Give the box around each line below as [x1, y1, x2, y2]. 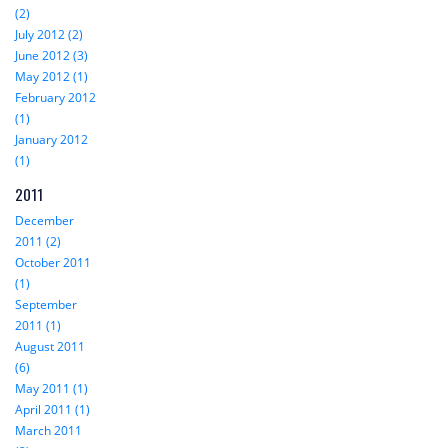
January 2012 [15, 131, 88, 149]
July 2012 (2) [15, 26, 83, 44]
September [15, 296, 77, 314]
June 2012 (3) [15, 47, 88, 65]
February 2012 [15, 89, 96, 107]
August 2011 [15, 338, 85, 356]
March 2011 [15, 422, 82, 440]
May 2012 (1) [15, 68, 88, 86]
